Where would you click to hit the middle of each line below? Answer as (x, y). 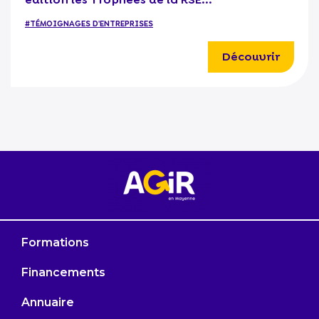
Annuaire (48, 303)
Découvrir (251, 57)
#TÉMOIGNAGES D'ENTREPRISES (89, 24)
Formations (55, 243)
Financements (63, 273)
